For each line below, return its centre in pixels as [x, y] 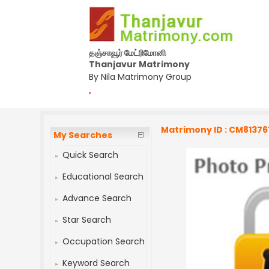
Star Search [87, 220]
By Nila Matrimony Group [140, 77]
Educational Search [103, 177]
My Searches [83, 135]
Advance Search [97, 198]
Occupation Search [104, 241]
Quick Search [91, 155]
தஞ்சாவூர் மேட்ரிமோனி [127, 53]
